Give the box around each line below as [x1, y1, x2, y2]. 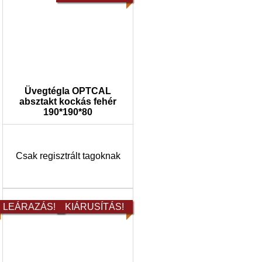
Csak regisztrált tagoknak [15, 151, 120, 161]
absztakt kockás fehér [19, 96, 116, 106]
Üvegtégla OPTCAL [25, 86, 111, 96]
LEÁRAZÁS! [3, 201, 56, 212]
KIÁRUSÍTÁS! [65, 201, 124, 212]
